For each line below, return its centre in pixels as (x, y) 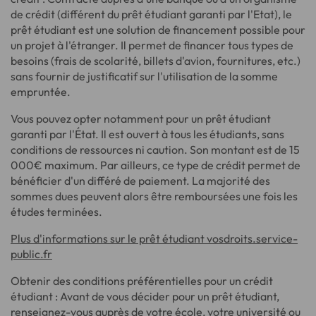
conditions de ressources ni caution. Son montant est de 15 (155, 149)
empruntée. (41, 91)
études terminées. (56, 211)
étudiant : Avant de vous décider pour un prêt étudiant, (145, 296)
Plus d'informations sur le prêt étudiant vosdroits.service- (154, 238)
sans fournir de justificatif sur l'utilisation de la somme (144, 76)
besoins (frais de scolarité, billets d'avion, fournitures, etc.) (156, 60)
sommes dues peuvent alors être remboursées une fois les (154, 196)
